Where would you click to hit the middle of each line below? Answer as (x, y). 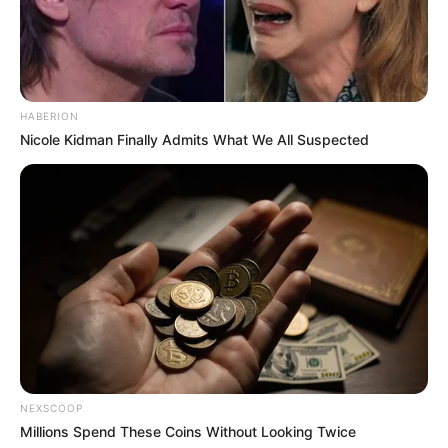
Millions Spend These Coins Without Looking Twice (188, 431)
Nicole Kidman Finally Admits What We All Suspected (194, 140)
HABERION (49, 116)
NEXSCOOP (51, 407)
